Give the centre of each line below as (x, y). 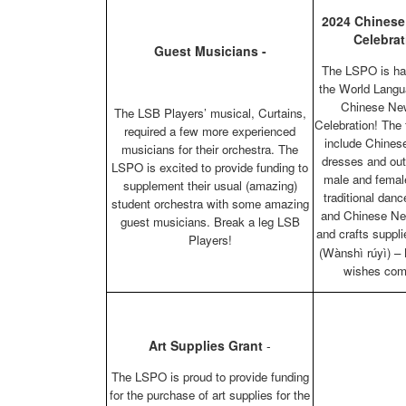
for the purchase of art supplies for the (210, 395)
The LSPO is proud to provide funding (210, 377)
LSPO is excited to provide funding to (210, 168)
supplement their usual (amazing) (210, 186)
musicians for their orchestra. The (210, 150)
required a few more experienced (210, 131)
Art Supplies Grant (206, 346)
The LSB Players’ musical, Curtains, (210, 113)
